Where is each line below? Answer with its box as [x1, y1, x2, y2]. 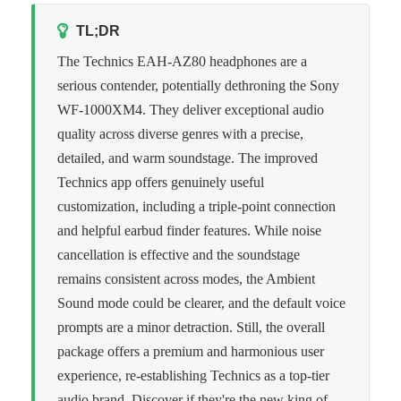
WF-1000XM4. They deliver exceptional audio [57, 101, 324, 117]
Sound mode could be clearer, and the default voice [57, 294, 346, 311]
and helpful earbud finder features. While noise [57, 222, 321, 238]
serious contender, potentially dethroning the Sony [57, 77, 339, 93]
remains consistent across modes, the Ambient [57, 270, 315, 286]
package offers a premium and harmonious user [57, 343, 324, 359]
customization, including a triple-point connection [57, 198, 336, 214]
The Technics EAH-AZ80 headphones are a [57, 53, 307, 69]
